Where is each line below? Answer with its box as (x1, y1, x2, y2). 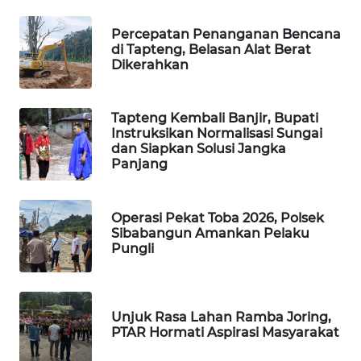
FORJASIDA (32, 172, 85, 187)
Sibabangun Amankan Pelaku (111, 225, 309, 241)
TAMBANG (32, 215, 81, 230)
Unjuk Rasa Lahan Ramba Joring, (111, 309, 331, 326)
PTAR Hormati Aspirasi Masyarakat (111, 325, 339, 341)
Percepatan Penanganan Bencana (111, 26, 341, 42)
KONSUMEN (32, 44, 89, 59)
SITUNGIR (32, 275, 79, 289)
